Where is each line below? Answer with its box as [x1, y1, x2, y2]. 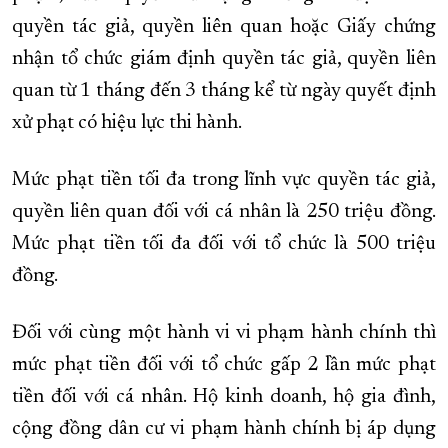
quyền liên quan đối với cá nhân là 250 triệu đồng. [12, 202, 436, 223]
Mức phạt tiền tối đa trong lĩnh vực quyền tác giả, [12, 170, 436, 191]
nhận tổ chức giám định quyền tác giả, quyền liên [12, 49, 436, 70]
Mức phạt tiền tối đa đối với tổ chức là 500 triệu [12, 234, 436, 255]
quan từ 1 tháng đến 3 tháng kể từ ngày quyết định [12, 81, 436, 102]
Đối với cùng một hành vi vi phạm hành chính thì [12, 323, 436, 344]
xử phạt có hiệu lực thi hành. [12, 113, 242, 134]
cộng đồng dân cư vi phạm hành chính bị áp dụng [12, 419, 436, 440]
